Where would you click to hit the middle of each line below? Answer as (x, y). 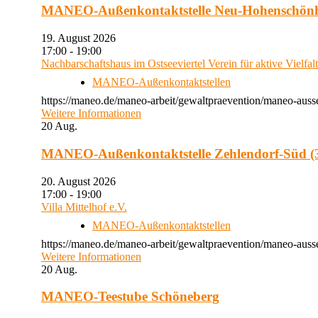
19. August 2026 (84, 38)
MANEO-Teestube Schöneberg (130, 297)
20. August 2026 (84, 181)
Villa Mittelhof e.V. (84, 207)
